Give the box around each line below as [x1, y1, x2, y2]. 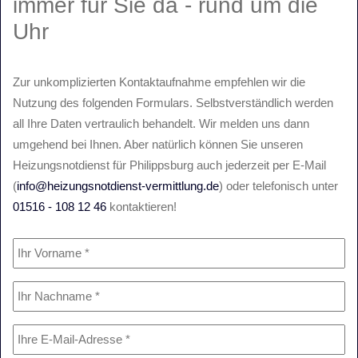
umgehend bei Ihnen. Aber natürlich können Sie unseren [13, 137, 303, 151]
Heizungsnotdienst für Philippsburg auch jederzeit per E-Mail [13, 157, 326, 172]
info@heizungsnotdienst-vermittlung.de [17, 178, 219, 193]
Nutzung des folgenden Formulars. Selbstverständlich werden [13, 95, 333, 109]
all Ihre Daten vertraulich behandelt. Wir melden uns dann [13, 116, 309, 130]
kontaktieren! [106, 199, 177, 213]
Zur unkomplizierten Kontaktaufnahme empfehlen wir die [13, 74, 305, 89]
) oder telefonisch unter [219, 178, 338, 193]
